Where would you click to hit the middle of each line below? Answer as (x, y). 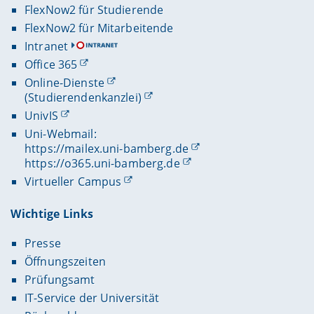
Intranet (46, 46)
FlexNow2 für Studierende (94, 9)
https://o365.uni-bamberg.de (102, 164)
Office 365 (51, 64)
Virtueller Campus (73, 182)
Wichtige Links (52, 213)
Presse (42, 243)
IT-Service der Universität (92, 298)
